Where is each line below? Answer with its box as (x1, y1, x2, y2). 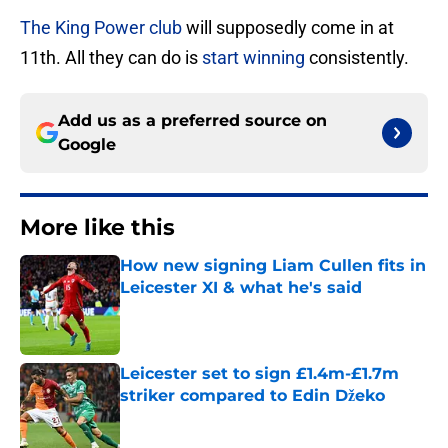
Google (58, 135, 116, 155)
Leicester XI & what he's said (120, 278, 362, 298)
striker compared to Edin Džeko (120, 386, 385, 406)
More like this (20, 214, 175, 242)
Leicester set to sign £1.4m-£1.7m (120, 364, 399, 384)
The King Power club (20, 17, 182, 39)
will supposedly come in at (182, 17, 394, 39)
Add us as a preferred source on (58, 111, 327, 131)
